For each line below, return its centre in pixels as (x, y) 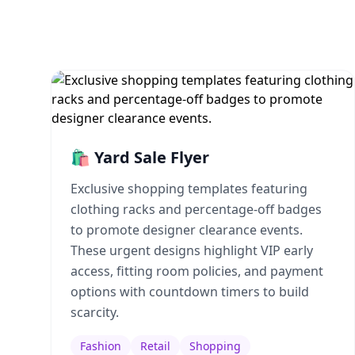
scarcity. (95, 312)
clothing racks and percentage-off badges (196, 209)
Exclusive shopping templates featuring (189, 189)
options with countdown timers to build (190, 292)
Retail (155, 346)
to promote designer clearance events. (187, 230)
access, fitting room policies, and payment (197, 271)
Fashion (101, 346)
